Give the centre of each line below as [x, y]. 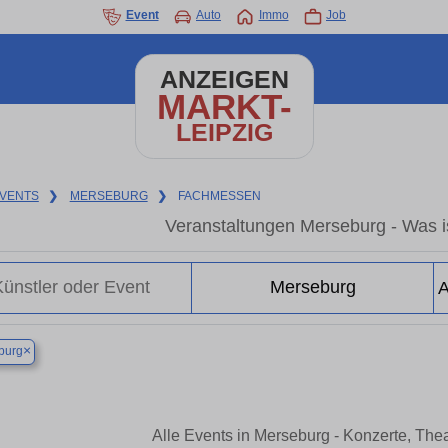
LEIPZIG [224, 132]
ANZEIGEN [224, 79]
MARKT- [224, 106]
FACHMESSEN [220, 196]
